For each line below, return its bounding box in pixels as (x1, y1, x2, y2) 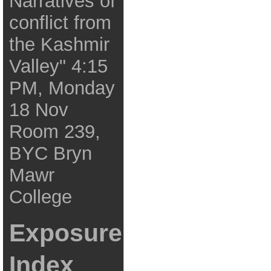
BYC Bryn (8, 143, 92, 164)
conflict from (8, 12, 111, 33)
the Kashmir (8, 34, 109, 55)
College (8, 186, 72, 207)
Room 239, (8, 121, 100, 142)
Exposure (8, 219, 122, 247)
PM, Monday (8, 77, 115, 99)
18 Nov (8, 99, 68, 120)
